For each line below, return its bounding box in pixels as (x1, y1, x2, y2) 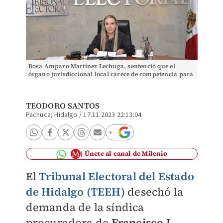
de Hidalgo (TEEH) (25, 184, 125, 199)
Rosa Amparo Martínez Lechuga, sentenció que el (28, 62, 175, 70)
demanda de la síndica (25, 200, 144, 215)
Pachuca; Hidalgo (25, 110, 78, 120)
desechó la (124, 184, 184, 199)
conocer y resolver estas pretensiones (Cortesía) (28, 78, 172, 86)
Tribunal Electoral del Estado (39, 169, 194, 184)
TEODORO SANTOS (25, 100, 100, 111)
